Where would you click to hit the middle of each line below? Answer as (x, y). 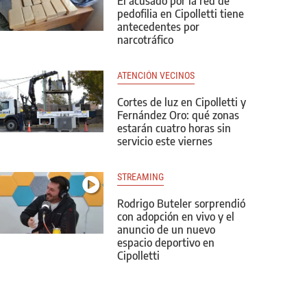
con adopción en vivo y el (176, 217)
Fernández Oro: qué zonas (178, 115)
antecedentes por (158, 27)
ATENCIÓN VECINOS (156, 75)
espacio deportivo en (166, 243)
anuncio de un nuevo (166, 230)
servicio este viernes (165, 141)
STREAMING (140, 177)
